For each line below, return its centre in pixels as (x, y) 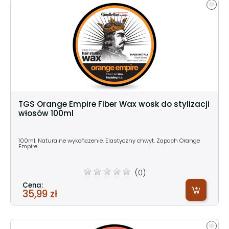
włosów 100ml (46, 113)
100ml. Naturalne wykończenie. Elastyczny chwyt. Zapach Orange (109, 140)
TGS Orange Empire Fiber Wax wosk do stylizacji (114, 104)
